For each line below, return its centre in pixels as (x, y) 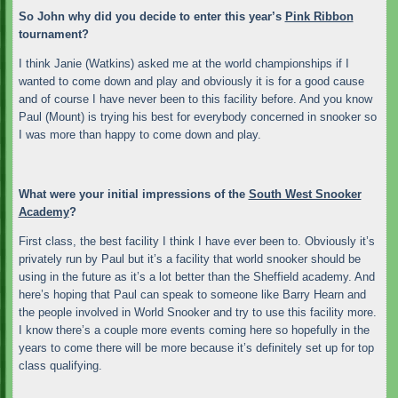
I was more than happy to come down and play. (139, 135)
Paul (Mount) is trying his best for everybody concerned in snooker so (197, 117)
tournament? (53, 34)
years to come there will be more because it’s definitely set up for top (196, 348)
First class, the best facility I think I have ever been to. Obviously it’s (196, 241)
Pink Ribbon (319, 16)
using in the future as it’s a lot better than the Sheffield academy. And (196, 277)
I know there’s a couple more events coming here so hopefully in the (194, 330)
